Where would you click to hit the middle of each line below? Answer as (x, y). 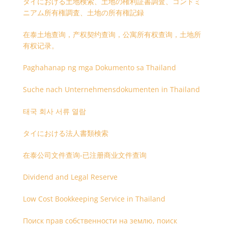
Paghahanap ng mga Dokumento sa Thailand (99, 67)
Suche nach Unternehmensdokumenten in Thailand (111, 89)
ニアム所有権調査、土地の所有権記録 (83, 12)
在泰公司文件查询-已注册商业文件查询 (84, 155)
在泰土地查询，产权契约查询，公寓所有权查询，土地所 (112, 34)
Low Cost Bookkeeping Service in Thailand (94, 199)
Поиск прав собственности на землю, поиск (100, 221)
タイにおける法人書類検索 (65, 133)
